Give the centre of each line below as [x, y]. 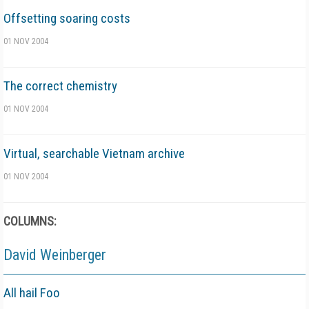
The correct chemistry [60, 86]
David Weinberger [55, 255]
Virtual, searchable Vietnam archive [94, 153]
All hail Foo [32, 293]
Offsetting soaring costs [67, 18]
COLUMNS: [30, 221]
